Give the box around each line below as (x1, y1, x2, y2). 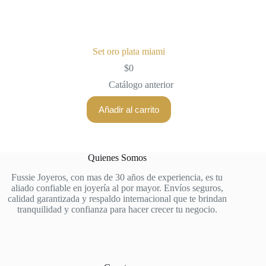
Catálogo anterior (108, 79, 173, 90)
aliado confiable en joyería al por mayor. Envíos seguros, (11, 182, 223, 193)
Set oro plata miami (93, 46, 166, 56)
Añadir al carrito (99, 104, 160, 115)
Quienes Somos (87, 152, 147, 163)
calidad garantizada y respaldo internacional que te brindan (7, 193, 227, 204)
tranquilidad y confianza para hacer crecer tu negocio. (17, 204, 217, 214)
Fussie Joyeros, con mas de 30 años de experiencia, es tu (11, 172, 223, 182)
